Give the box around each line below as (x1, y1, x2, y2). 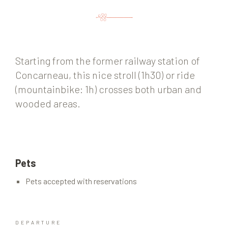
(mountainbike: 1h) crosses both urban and (15, 83, 202, 96)
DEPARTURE (15, 219, 62, 226)
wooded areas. (15, 97, 80, 110)
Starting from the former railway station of (15, 54, 200, 67)
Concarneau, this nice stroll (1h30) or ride (15, 69, 195, 81)
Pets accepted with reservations (25, 176, 137, 186)
